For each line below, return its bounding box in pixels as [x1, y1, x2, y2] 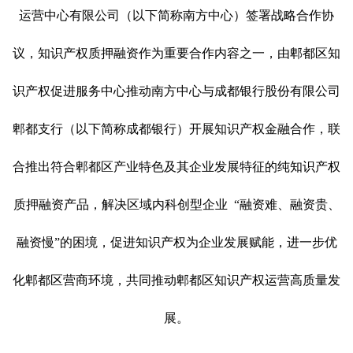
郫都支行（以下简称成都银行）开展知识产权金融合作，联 [13, 121, 340, 136]
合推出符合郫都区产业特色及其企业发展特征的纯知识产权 [13, 159, 340, 173]
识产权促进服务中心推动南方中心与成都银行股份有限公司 [13, 84, 340, 98]
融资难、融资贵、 [239, 197, 340, 211]
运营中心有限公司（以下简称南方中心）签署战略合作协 [19, 8, 334, 22]
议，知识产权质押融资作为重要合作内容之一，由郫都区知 [13, 46, 340, 60]
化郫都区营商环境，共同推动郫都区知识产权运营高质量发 [13, 273, 340, 287]
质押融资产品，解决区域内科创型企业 [13, 197, 228, 211]
